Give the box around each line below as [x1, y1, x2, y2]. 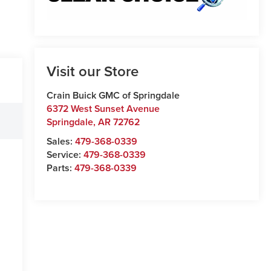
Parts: [46, 161, 74, 175]
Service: [46, 148, 83, 162]
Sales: [46, 134, 75, 149]
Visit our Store [46, 60, 139, 82]
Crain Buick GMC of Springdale [46, 88, 180, 103]
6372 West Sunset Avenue [46, 102, 160, 116]
